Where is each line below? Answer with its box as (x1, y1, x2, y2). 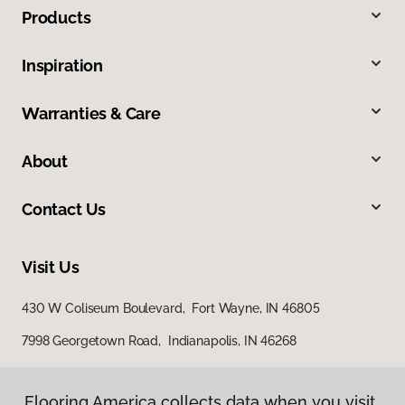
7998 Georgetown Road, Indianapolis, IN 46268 (22, 334, 297, 349)
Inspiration (22, 56, 104, 76)
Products (22, 8, 91, 28)
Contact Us (22, 200, 107, 220)
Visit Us (22, 258, 80, 278)
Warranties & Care (22, 104, 161, 124)
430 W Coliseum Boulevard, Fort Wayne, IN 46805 (22, 301, 320, 316)
